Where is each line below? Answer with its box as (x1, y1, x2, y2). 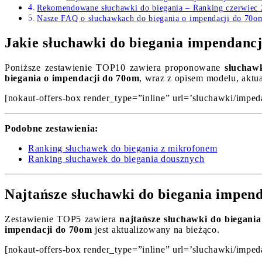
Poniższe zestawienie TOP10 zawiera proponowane (5, 63, 225, 73)
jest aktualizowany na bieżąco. (92, 224, 220, 235)
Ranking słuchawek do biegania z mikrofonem (28, 143, 218, 153)
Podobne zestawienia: (5, 123, 98, 133)
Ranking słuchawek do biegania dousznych (28, 154, 205, 164)
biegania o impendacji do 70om (5, 73, 140, 83)
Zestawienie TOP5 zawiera (5, 213, 120, 224)
